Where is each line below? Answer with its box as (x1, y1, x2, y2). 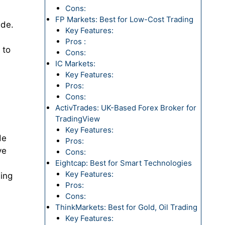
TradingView (55, 114, 100, 124)
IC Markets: (55, 59, 97, 68)
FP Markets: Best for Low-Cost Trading (55, 15, 193, 24)
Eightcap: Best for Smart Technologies (55, 158, 192, 168)
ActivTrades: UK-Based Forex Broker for (55, 103, 196, 113)
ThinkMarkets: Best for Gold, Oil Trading (55, 202, 197, 212)
